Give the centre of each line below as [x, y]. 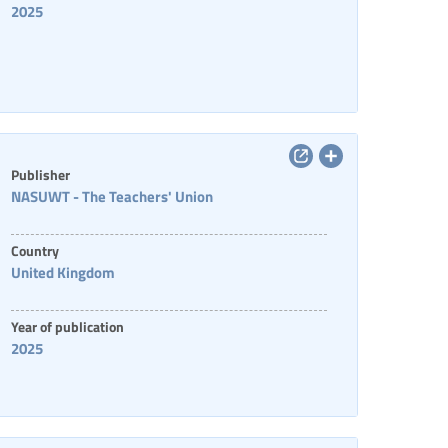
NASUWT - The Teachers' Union [111, 196]
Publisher [40, 174]
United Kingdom [62, 272]
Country [34, 250]
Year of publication [67, 326]
